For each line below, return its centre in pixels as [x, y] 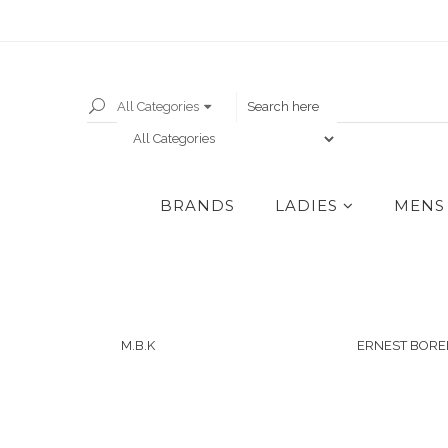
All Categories [158, 106]
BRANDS [197, 205]
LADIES [306, 205]
